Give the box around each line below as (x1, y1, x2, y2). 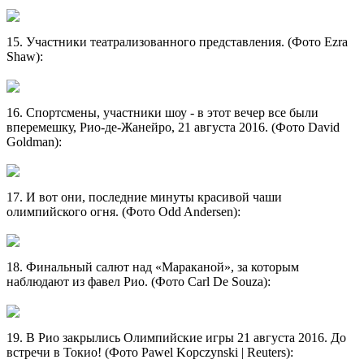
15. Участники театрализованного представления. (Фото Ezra (6, 35, 348, 50)
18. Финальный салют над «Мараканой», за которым (6, 260, 299, 275)
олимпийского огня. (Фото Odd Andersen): (6, 205, 240, 219)
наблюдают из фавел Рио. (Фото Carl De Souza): (6, 275, 271, 289)
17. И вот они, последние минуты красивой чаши (6, 190, 282, 205)
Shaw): (6, 50, 43, 64)
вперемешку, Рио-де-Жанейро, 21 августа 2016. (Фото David (6, 119, 340, 134)
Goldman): (6, 134, 62, 149)
